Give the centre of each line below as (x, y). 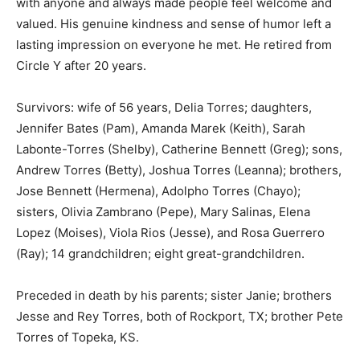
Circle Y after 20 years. (81, 65)
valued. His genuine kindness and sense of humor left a (174, 23)
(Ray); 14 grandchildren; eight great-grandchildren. (160, 253)
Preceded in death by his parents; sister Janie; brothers (174, 295)
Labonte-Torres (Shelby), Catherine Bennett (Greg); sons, (179, 149)
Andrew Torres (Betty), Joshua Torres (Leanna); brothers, (179, 170)
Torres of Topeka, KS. (78, 337)
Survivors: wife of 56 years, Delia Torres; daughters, (164, 107)
